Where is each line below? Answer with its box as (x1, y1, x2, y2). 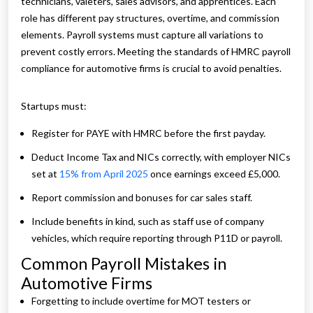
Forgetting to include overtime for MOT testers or (31, 295, 251, 307)
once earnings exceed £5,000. (148, 168, 280, 180)
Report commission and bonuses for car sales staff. (31, 191, 252, 204)
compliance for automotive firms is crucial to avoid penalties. (21, 62, 282, 75)
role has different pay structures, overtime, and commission (21, 12, 279, 24)
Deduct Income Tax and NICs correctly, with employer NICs (31, 151, 291, 163)
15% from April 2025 (59, 168, 148, 180)
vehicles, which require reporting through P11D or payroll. (31, 232, 282, 245)
